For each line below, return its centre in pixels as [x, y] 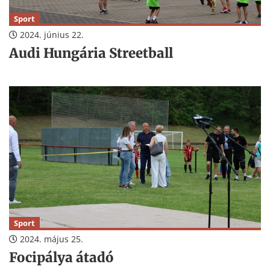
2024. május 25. [50, 239]
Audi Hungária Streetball [91, 53]
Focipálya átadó [61, 257]
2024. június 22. [51, 34]
